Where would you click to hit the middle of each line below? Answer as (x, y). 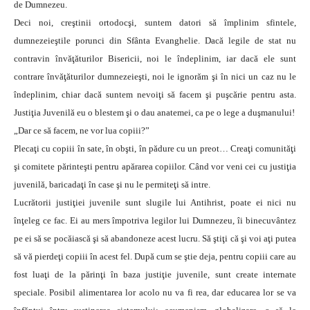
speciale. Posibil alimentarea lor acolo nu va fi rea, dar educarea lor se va (155, 292)
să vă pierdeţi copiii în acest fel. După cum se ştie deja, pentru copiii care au (155, 256)
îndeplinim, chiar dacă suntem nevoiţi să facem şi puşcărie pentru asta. (155, 94)
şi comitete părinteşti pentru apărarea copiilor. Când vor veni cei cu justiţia (155, 166)
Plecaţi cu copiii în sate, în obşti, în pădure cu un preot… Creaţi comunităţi (155, 148)
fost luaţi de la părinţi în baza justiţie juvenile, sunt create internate (155, 274)
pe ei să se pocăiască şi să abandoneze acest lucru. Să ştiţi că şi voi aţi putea (155, 238)
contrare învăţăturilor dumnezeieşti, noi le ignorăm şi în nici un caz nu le (155, 76)
